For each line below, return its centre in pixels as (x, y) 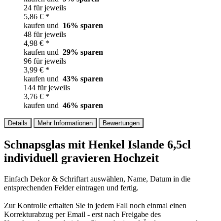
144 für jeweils (47, 87)
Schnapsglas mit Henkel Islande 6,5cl (97, 144)
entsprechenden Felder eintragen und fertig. (71, 187)
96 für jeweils (45, 61)
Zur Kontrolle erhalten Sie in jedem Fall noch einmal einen (95, 205)
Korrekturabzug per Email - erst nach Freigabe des (82, 214)
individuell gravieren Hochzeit (81, 158)
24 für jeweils (45, 7)
